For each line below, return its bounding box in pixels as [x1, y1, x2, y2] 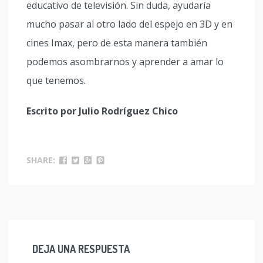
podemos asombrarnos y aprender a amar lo [26, 55, 224, 68]
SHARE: [26, 154, 55, 166]
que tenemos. [26, 74, 86, 87]
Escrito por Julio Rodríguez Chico [26, 104, 178, 117]
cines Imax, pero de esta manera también [26, 36, 207, 49]
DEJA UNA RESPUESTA [32, 242, 130, 255]
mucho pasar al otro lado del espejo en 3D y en [26, 18, 232, 31]
